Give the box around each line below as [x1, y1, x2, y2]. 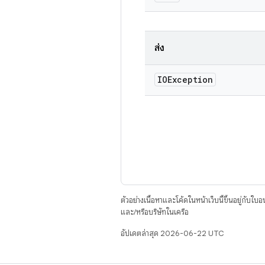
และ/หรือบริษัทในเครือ [121, 207, 189, 217]
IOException [157, 74, 213, 85]
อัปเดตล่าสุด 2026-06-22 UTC [121, 228, 224, 238]
